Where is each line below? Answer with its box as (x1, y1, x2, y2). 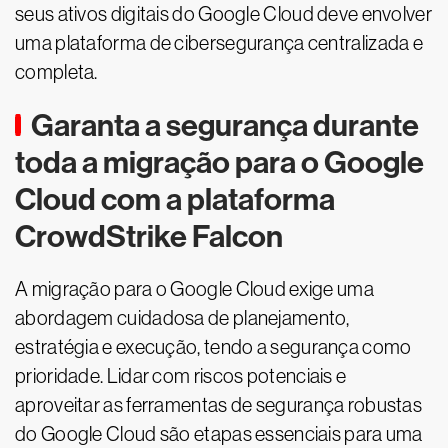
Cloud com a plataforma (15, 181, 335, 218)
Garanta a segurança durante (31, 107, 419, 144)
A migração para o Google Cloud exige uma (15, 278, 374, 300)
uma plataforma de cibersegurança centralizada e (15, 32, 424, 54)
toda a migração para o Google (15, 144, 424, 181)
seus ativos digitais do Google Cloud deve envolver (15, 3, 432, 25)
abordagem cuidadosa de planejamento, (15, 307, 350, 329)
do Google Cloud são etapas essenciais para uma (15, 423, 423, 445)
